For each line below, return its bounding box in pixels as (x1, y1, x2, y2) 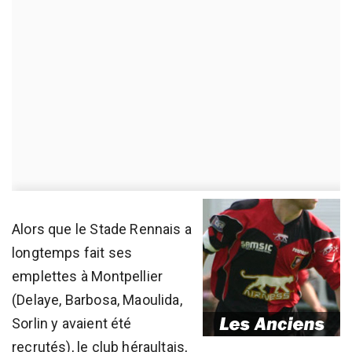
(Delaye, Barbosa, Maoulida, (12, 291, 182, 308)
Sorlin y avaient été (12, 315, 132, 332)
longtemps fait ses (12, 244, 133, 261)
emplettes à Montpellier (12, 268, 163, 284)
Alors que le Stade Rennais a (12, 221, 192, 237)
